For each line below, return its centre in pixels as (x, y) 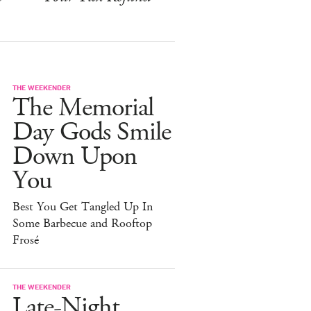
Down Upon (75, 156)
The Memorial (83, 108)
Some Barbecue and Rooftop (82, 223)
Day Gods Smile (92, 132)
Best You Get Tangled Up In (83, 207)
